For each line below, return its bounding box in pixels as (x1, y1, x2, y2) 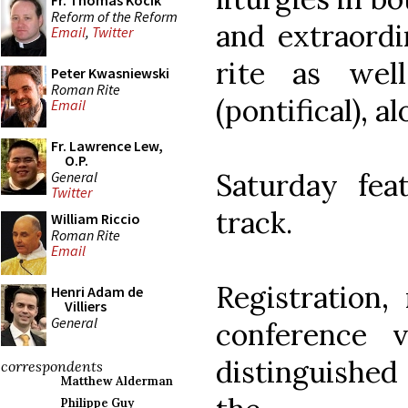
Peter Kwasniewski (51, 64, 169, 82)
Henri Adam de (51, 282, 143, 301)
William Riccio (51, 209, 140, 228)
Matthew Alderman (60, 373, 173, 389)
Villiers (65, 297, 107, 315)
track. (216, 203, 292, 241)
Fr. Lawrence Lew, (51, 137, 163, 155)
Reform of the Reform (51, 6, 178, 25)
